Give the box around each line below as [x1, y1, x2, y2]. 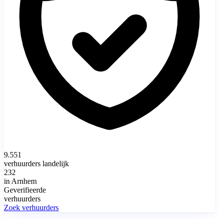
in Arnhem [4, 176, 37, 185]
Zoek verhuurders [4, 203, 59, 212]
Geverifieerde [4, 185, 46, 194]
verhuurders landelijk [4, 159, 69, 168]
